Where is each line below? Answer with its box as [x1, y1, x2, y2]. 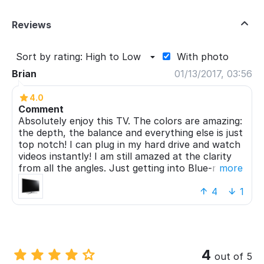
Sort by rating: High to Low [16, 51, 141, 62]
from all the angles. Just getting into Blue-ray [18, 162, 227, 174]
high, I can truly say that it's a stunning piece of [18, 186, 237, 197]
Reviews [12, 19, 51, 31]
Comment [18, 103, 64, 115]
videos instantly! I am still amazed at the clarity [18, 150, 232, 162]
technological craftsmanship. [18, 197, 149, 209]
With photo [177, 51, 229, 62]
